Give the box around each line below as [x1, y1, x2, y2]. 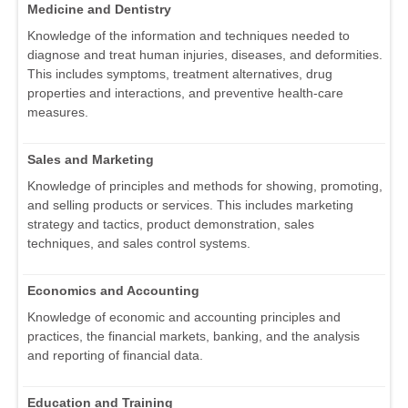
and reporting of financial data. [27, 347, 203, 362]
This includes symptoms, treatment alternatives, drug [27, 66, 332, 81]
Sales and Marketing [27, 151, 154, 167]
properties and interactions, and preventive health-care [27, 85, 343, 100]
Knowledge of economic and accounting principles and [27, 309, 341, 324]
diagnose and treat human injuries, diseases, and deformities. [27, 46, 382, 62]
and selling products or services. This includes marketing [27, 197, 353, 212]
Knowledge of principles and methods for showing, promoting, [27, 178, 382, 193]
